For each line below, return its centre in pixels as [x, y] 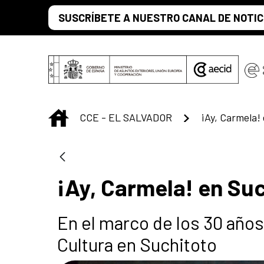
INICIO [83, 116]
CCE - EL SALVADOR [126, 118]
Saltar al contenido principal [68, 12]
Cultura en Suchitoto [137, 244]
